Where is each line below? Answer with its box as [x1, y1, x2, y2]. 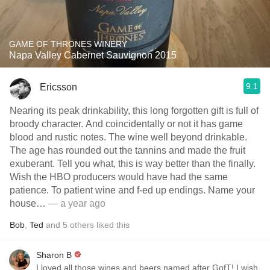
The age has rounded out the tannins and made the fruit [10, 145, 119, 155]
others [70, 220, 94, 230]
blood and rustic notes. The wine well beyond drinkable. [10, 132, 247, 142]
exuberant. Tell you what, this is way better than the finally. [10, 159, 256, 169]
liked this [94, 220, 130, 230]
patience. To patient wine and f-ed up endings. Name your [10, 185, 255, 195]
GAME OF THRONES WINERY [9, 39, 127, 49]
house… [10, 198, 48, 209]
